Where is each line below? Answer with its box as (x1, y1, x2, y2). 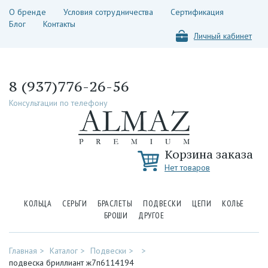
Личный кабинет (194, 31, 252, 41)
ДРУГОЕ (138, 210, 165, 221)
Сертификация (170, 7, 224, 17)
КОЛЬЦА (24, 198, 52, 209)
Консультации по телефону (9, 98, 108, 108)
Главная (9, 245, 37, 256)
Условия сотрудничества (63, 7, 153, 17)
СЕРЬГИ (62, 198, 87, 209)
